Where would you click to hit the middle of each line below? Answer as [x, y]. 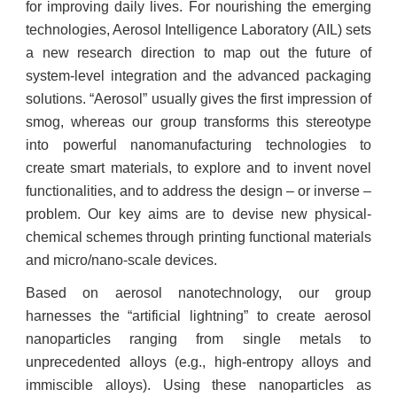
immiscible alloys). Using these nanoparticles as [198, 385]
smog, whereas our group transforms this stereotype [198, 122]
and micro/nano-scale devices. [121, 260]
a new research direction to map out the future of [198, 53]
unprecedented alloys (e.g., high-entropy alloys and [198, 362]
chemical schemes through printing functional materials [198, 237]
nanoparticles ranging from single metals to [198, 339]
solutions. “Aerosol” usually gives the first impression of [198, 99]
